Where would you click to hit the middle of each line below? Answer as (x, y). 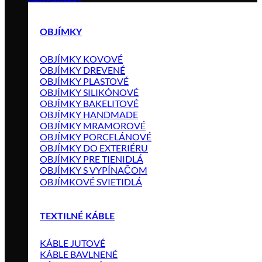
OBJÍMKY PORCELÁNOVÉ (96, 136)
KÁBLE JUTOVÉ (73, 243)
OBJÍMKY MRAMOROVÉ (93, 125)
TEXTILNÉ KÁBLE (77, 217)
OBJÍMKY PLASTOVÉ (84, 81)
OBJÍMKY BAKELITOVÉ (89, 103)
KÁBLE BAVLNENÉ (79, 254)
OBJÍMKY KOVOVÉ (81, 58)
